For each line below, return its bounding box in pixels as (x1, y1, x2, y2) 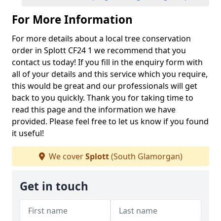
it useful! (12, 128, 44, 139)
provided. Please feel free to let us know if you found (12, 116, 209, 127)
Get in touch (20, 179, 88, 194)
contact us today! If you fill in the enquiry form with (12, 57, 203, 68)
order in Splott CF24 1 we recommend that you (12, 45, 186, 56)
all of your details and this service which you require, (12, 69, 208, 79)
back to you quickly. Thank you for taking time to (12, 92, 193, 103)
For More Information (12, 12, 133, 27)
